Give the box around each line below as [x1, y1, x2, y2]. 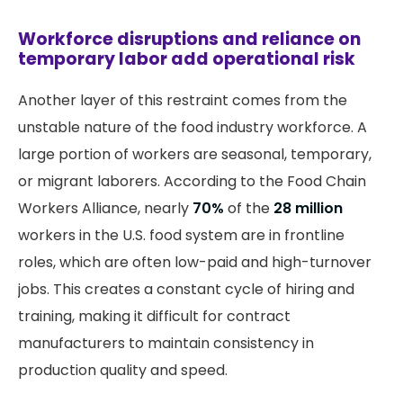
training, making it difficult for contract [18, 306, 291, 327]
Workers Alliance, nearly [18, 198, 193, 219]
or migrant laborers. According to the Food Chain [18, 171, 366, 193]
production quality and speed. [18, 360, 228, 381]
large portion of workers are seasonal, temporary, [18, 144, 372, 166]
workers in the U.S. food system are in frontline [18, 225, 345, 246]
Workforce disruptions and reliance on [18, 27, 361, 52]
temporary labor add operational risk [18, 47, 355, 72]
